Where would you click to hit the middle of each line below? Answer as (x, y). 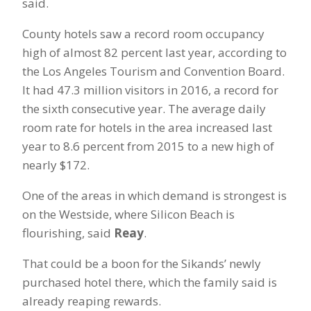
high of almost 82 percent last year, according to (154, 53)
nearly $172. (56, 165)
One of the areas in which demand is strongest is (154, 196)
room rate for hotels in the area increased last (147, 128)
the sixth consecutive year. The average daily (144, 109)
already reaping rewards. (92, 301)
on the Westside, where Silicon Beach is (128, 215)
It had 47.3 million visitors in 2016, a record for (150, 90)
